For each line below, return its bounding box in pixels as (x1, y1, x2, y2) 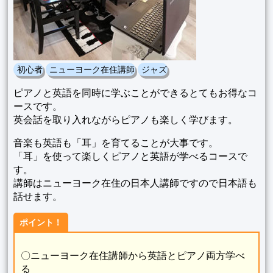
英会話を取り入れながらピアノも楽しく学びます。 (13, 113, 238, 126)
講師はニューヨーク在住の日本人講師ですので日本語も (13, 176, 257, 189)
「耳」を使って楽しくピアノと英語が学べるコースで (13, 149, 247, 162)
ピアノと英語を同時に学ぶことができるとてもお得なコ (13, 86, 257, 99)
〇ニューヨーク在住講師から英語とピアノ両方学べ (20, 249, 245, 261)
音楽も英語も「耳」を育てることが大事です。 (13, 136, 218, 149)
